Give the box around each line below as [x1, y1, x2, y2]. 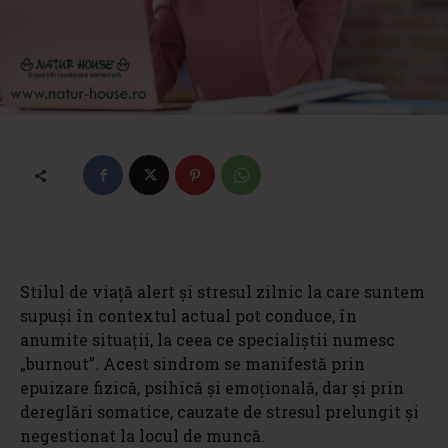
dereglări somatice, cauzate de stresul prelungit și [20, 401, 419, 423]
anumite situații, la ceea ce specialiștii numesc [20, 329, 395, 351]
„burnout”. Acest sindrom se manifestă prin [20, 353, 365, 375]
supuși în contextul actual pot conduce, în [20, 305, 357, 327]
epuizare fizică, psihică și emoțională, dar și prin [20, 377, 404, 399]
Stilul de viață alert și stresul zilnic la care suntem [20, 281, 425, 303]
